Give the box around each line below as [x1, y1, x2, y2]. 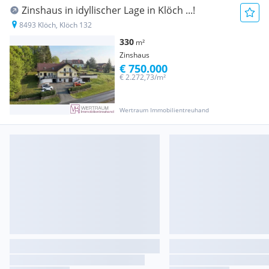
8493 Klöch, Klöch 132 [19, 20, 92, 31]
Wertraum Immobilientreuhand [119, 105, 209, 114]
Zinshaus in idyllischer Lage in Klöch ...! [22, 4, 195, 17]
